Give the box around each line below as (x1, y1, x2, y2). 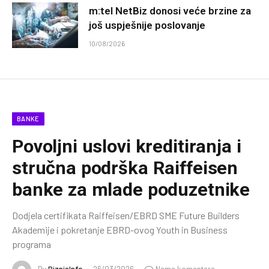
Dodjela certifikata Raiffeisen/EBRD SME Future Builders (12, 209, 240, 221)
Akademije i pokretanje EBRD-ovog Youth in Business (12, 223, 228, 235)
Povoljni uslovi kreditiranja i (12, 135, 241, 157)
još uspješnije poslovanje (89, 19, 205, 31)
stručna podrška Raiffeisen (12, 157, 238, 178)
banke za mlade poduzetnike (12, 178, 250, 200)
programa (12, 238, 51, 250)
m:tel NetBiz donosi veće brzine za (89, 4, 251, 17)
